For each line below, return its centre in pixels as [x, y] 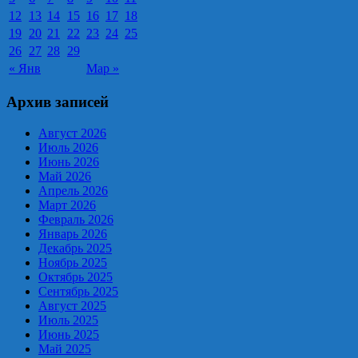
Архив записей [58, 102]
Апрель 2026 [73, 190]
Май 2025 [65, 348]
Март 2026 [67, 205]
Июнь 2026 [69, 161]
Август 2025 [72, 305]
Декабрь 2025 [75, 248]
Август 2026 [72, 133]
